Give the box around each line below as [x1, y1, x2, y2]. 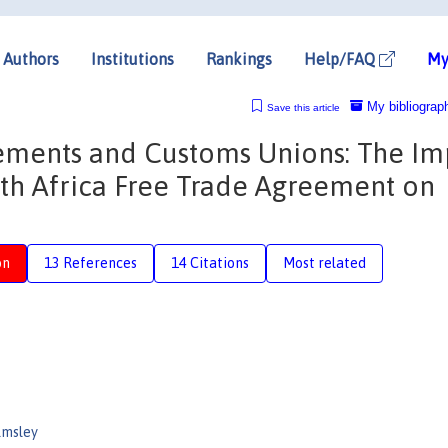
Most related [283, 254, 366, 271]
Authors [3, 49, 59, 68]
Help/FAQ [304, 49, 379, 68]
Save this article [266, 101, 340, 113]
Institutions [91, 49, 174, 68]
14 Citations [171, 254, 249, 271]
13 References [44, 254, 137, 271]
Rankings [206, 49, 272, 68]
